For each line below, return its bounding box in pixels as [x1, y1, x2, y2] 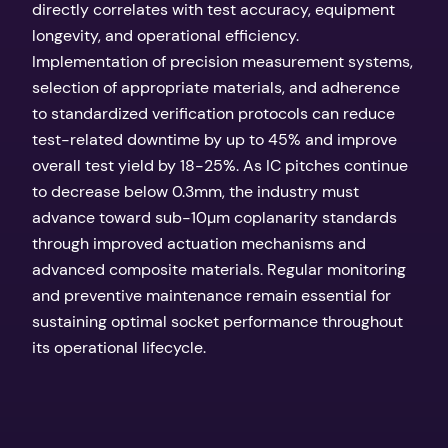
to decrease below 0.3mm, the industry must [32, 180, 359, 202]
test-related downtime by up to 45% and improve [32, 128, 397, 150]
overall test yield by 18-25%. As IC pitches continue [32, 154, 408, 176]
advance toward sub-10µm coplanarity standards [32, 206, 397, 228]
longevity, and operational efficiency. [32, 24, 299, 46]
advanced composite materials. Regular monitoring [32, 258, 406, 280]
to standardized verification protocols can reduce [32, 102, 395, 124]
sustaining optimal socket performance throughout [32, 310, 403, 332]
